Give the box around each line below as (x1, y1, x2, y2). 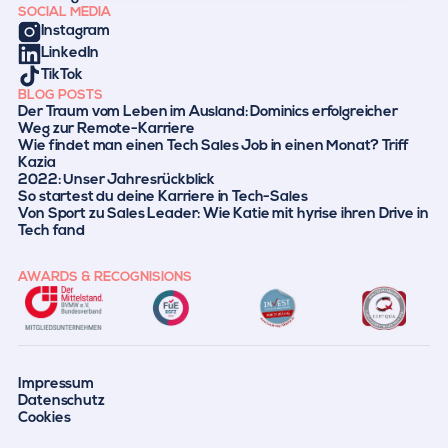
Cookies (18, 410, 72, 426)
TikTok (40, 68, 83, 84)
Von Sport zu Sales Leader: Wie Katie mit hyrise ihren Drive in (18, 206, 429, 222)
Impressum (18, 376, 94, 392)
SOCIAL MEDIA (18, 5, 112, 19)
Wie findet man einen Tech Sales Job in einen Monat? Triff (18, 138, 410, 154)
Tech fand (18, 223, 85, 239)
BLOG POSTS (18, 88, 104, 102)
